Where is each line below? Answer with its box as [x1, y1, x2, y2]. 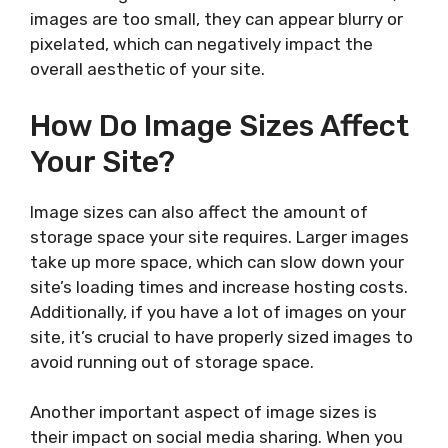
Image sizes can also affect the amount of [30, 201, 368, 222]
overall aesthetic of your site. [30, 59, 265, 80]
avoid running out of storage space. [30, 351, 314, 372]
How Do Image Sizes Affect [30, 107, 409, 144]
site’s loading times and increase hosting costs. [30, 276, 408, 297]
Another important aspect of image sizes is [30, 402, 377, 423]
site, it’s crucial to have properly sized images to [30, 326, 413, 347]
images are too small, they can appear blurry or [30, 9, 403, 30]
